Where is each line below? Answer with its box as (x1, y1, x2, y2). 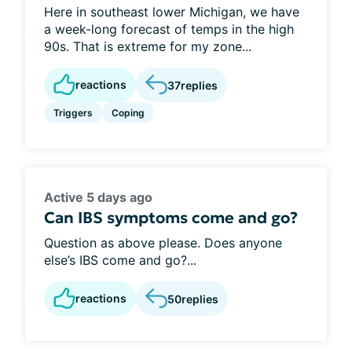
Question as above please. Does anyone (44, 235, 282, 251)
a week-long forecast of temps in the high (44, 21, 294, 37)
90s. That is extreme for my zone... (44, 38, 251, 54)
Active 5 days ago (44, 189, 152, 205)
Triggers (53, 107, 93, 119)
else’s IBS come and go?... (44, 252, 196, 268)
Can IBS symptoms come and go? (44, 207, 298, 228)
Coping (112, 107, 145, 119)
